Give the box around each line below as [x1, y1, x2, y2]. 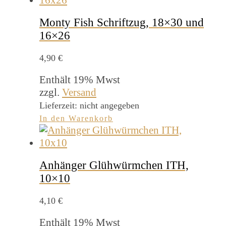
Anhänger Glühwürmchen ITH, [39, 158, 189, 172]
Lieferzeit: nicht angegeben [39, 100, 139, 110]
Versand [62, 86, 96, 98]
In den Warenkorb [39, 114, 113, 123]
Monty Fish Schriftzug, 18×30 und [39, 16, 204, 29]
